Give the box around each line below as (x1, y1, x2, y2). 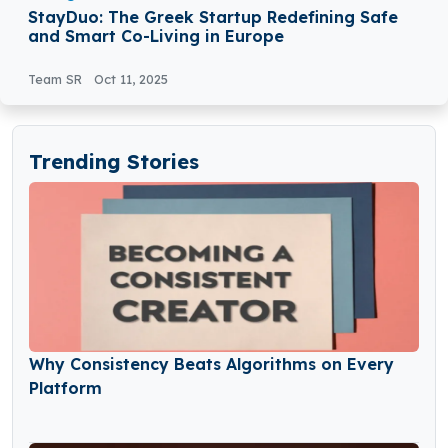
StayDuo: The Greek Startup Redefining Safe (28, 7, 398, 28)
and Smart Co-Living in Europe (28, 26, 284, 47)
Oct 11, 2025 (94, 71, 168, 88)
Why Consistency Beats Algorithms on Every (29, 354, 394, 375)
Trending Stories (29, 149, 199, 175)
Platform (29, 378, 102, 399)
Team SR (28, 71, 86, 88)
